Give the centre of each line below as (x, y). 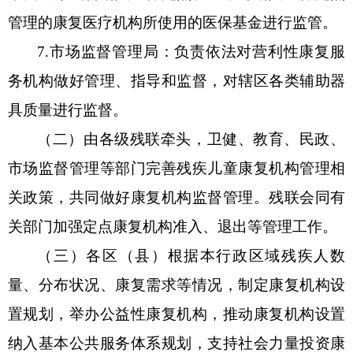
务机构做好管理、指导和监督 (108, 80)
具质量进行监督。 (68, 110)
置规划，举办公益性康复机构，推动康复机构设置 (176, 314)
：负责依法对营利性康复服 (252, 51)
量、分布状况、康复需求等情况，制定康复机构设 (176, 284)
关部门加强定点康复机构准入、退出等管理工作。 (173, 226)
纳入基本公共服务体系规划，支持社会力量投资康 (176, 343)
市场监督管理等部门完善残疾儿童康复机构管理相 (176, 168)
